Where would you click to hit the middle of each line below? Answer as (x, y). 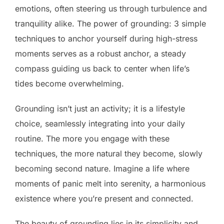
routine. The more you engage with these (92, 138)
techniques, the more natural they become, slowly (109, 153)
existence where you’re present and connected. (104, 198)
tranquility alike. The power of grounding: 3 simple (110, 23)
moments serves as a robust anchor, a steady (100, 53)
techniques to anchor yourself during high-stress (106, 38)
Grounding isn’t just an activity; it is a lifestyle (100, 108)
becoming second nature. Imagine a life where (102, 168)
